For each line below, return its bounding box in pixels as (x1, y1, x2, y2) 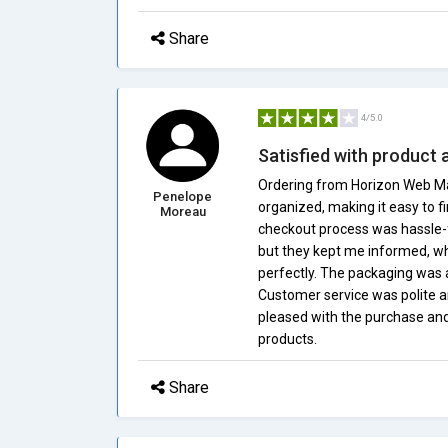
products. (257, 331, 317, 347)
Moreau (159, 204, 206, 219)
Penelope (153, 189, 213, 204)
